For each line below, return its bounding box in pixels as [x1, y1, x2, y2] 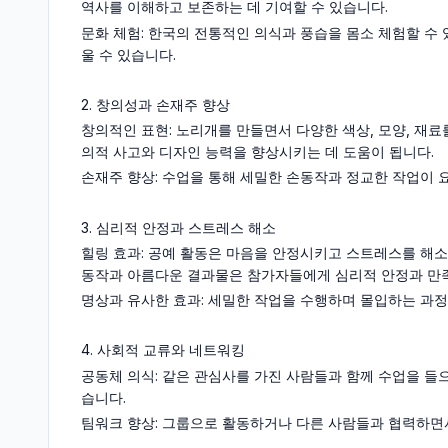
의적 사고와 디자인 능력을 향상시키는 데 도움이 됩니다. [81, 143, 434, 161]
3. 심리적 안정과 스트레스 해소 [81, 218, 276, 236]
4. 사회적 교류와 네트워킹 [81, 341, 245, 359]
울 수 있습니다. [81, 45, 176, 63]
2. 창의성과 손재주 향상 [81, 95, 230, 113]
